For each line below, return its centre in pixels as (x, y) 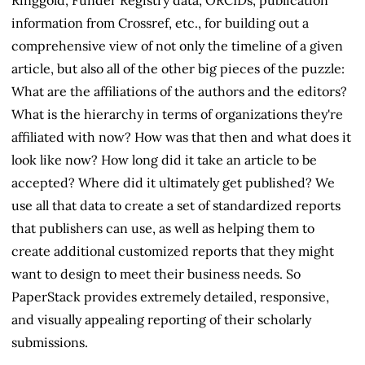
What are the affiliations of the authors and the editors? (179, 91)
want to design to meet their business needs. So (156, 273)
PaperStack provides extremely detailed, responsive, (170, 296)
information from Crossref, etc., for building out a (160, 22)
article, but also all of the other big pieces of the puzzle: (178, 68)
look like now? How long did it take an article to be (164, 159)
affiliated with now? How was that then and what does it (181, 136)
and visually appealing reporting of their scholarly (161, 319)
